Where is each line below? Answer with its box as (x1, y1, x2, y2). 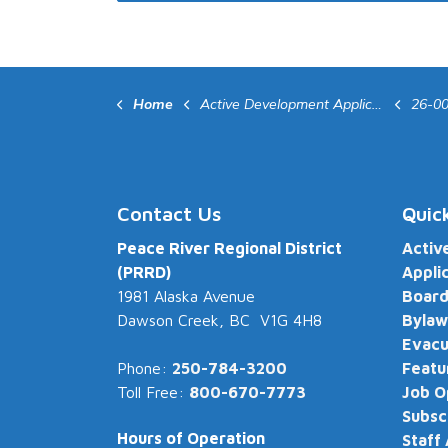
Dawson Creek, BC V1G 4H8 (117, 311, 322, 330)
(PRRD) (117, 263, 171, 282)
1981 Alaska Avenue (117, 287, 255, 306)
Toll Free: (117, 383, 189, 402)
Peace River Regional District (117, 239, 342, 258)
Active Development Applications (200, 95, 372, 114)
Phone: (117, 359, 172, 378)
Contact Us (117, 202, 221, 226)
